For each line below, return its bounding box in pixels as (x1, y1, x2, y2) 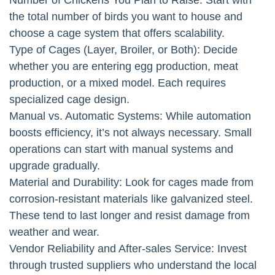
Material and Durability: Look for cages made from (9, 176, 254, 188)
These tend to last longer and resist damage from (9, 209, 250, 222)
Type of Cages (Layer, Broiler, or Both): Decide (9, 43, 238, 56)
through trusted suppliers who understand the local (9, 258, 257, 271)
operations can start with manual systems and (9, 142, 233, 155)
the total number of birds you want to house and (9, 10, 242, 23)
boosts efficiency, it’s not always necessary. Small (9, 126, 252, 139)
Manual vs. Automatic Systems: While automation (9, 109, 251, 122)
